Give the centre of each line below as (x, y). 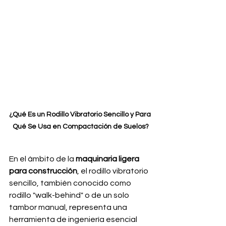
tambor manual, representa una (69, 207)
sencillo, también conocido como (71, 183)
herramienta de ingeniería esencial (74, 219)
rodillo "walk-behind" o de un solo (70, 195)
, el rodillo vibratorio (114, 171)
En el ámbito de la (42, 159)
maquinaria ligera (108, 159)
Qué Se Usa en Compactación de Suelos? (81, 127)
